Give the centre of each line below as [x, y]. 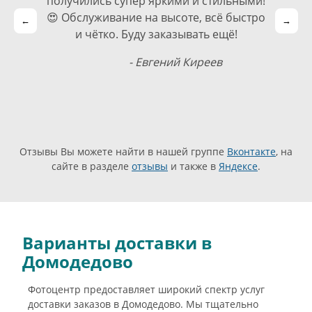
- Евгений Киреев [176, 62]
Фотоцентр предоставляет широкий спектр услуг [146, 289]
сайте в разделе [92, 166]
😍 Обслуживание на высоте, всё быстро [156, 18]
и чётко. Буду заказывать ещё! [156, 34]
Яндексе [238, 166]
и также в [193, 166]
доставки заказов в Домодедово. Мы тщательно [143, 304]
